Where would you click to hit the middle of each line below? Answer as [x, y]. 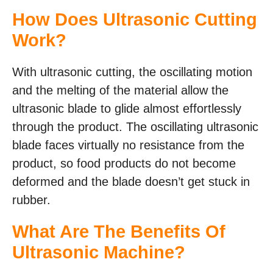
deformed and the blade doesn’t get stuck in [131, 181]
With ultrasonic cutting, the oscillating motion [132, 72]
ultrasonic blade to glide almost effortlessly [127, 108]
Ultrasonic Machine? [99, 252]
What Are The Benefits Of [119, 231]
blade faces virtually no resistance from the [128, 145]
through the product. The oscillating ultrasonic [135, 126]
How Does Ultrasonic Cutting [135, 19]
